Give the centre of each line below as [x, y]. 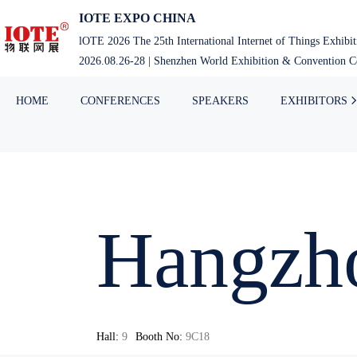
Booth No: [159, 337]
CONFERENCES [120, 100]
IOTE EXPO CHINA [137, 18]
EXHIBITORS [314, 100]
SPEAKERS [220, 100]
